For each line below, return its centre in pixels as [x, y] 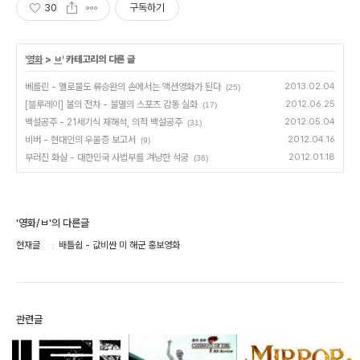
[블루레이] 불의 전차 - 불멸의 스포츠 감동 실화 [111, 105]
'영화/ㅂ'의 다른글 [53, 223]
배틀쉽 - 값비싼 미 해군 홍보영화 [119, 245]
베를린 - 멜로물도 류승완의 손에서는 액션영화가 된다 [123, 87]
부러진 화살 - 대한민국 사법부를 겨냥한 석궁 [107, 158]
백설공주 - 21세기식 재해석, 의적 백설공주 [104, 123]
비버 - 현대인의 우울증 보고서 [80, 140]
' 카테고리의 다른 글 [98, 60]
